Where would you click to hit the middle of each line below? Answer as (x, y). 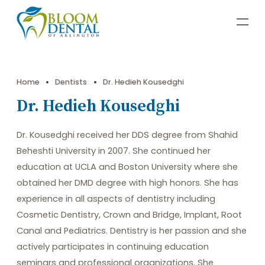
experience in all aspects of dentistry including (116, 199)
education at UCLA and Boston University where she (127, 167)
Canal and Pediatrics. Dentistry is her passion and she (132, 231)
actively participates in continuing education (113, 247)
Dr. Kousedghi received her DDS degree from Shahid (127, 135)
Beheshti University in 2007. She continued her (114, 151)
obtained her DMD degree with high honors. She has (127, 183)
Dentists (71, 82)
